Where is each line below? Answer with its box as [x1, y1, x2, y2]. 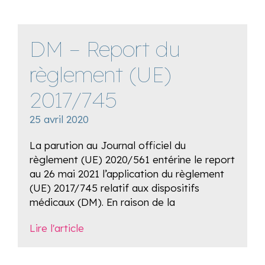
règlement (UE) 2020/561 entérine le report [30, 153, 235, 166]
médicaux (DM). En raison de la [30, 196, 175, 208]
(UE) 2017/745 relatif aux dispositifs [30, 182, 199, 194]
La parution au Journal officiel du [30, 139, 186, 151]
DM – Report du [30, 35, 180, 62]
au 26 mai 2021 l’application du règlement [30, 167, 224, 180]
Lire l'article [30, 222, 84, 234]
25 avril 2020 [30, 113, 89, 125]
